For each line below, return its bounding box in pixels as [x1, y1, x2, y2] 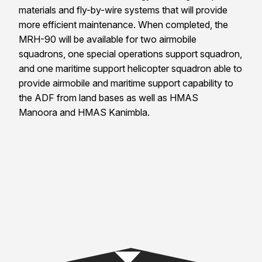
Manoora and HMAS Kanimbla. [19, 106, 150, 118]
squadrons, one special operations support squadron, [19, 47, 242, 60]
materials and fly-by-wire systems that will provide [19, 4, 227, 16]
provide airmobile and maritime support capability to [19, 77, 233, 89]
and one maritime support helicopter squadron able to [19, 62, 242, 74]
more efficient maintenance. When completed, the [19, 18, 228, 30]
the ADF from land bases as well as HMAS [19, 91, 198, 104]
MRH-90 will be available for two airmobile [19, 33, 196, 45]
